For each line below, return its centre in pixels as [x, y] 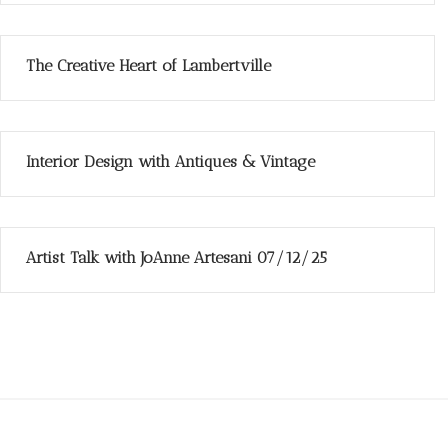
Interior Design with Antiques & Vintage [170, 161]
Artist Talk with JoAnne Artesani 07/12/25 [176, 257]
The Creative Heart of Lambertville [148, 65]
